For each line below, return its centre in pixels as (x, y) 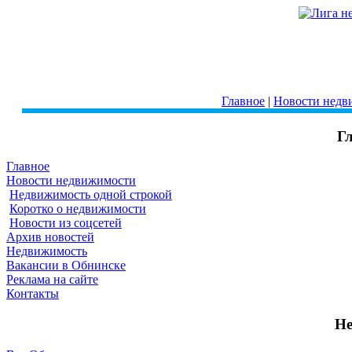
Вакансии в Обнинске (66, 266)
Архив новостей (50, 237)
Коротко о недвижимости (78, 209)
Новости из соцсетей (66, 223)
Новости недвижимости (71, 181)
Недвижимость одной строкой (91, 195)
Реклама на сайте (52, 280)
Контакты (33, 294)
